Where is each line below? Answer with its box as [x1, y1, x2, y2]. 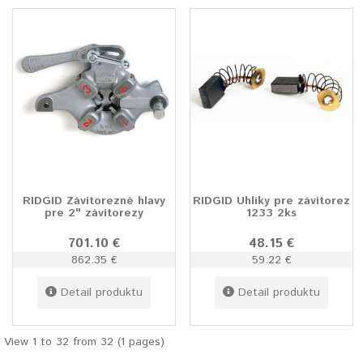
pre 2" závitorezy [45, 205, 143, 222]
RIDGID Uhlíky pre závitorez [193, 193, 350, 210]
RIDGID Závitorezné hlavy [23, 193, 165, 210]
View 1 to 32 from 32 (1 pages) [4, 334, 164, 351]
